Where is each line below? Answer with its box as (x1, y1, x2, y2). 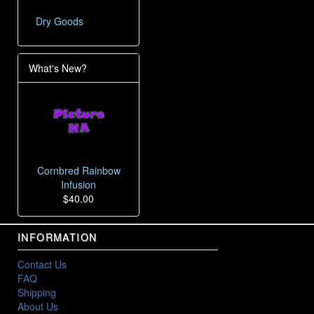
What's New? (29, 61, 87, 75)
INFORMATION (18, 230, 97, 245)
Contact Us (18, 257, 67, 272)
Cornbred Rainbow (36, 163, 121, 178)
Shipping (18, 285, 56, 300)
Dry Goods (36, 14, 83, 28)
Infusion (61, 177, 96, 192)
